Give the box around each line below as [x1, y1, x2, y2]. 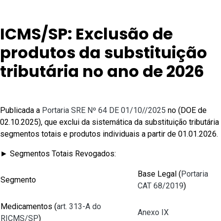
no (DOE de [166, 106, 207, 115]
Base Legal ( [138, 169, 181, 179]
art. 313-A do [57, 202, 101, 211]
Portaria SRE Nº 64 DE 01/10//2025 [42, 106, 166, 115]
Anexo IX [138, 208, 169, 217]
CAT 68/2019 [138, 181, 184, 190]
